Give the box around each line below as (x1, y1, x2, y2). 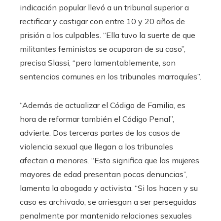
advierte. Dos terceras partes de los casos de (20, 128, 180, 138)
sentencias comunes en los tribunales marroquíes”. (20, 72, 201, 82)
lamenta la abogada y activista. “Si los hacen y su (20, 183, 198, 193)
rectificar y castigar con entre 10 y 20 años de (20, 16, 185, 27)
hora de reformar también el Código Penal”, (20, 114, 174, 124)
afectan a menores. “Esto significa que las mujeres (20, 155, 199, 166)
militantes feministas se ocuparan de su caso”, (20, 44, 185, 54)
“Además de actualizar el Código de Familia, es (20, 100, 185, 110)
